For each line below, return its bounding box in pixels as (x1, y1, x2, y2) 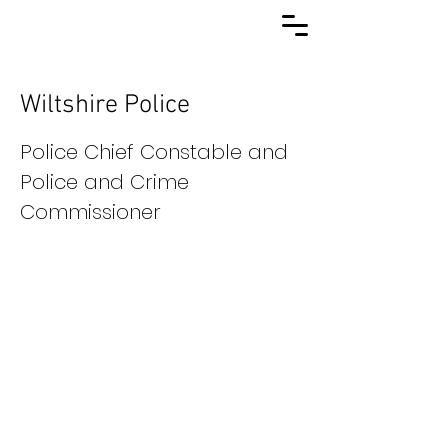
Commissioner (20, 198, 161, 226)
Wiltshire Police (20, 90, 190, 121)
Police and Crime (20, 168, 189, 196)
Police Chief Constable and (20, 138, 288, 166)
